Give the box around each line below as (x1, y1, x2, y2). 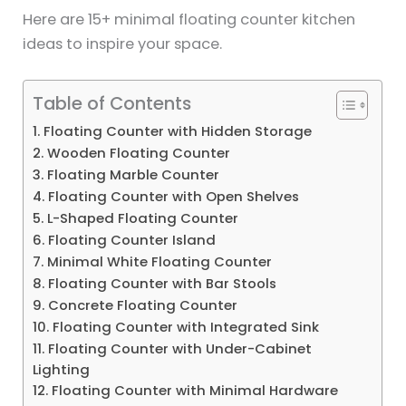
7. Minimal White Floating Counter (33, 252, 273, 272)
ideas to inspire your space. (23, 33, 223, 54)
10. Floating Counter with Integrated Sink (33, 317, 320, 337)
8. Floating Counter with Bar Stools (33, 274, 277, 294)
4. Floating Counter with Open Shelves (33, 187, 300, 207)
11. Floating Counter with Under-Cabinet (33, 339, 313, 359)
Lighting (33, 360, 91, 380)
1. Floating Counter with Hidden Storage (33, 121, 313, 141)
